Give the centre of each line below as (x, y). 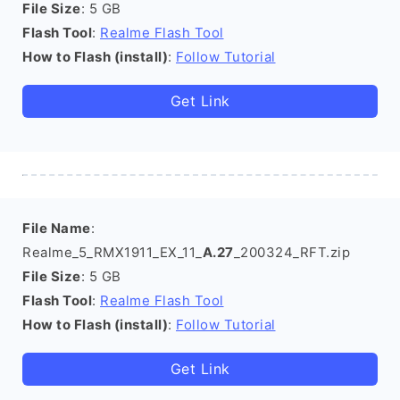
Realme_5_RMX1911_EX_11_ (112, 252)
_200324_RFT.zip (292, 252)
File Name (57, 228)
